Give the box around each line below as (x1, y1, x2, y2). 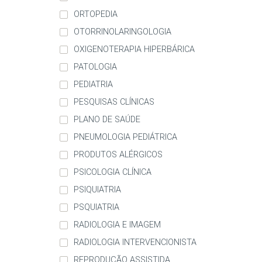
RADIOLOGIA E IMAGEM (74, 220, 161, 230)
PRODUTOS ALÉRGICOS (74, 150, 163, 160)
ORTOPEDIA (74, 9, 118, 20)
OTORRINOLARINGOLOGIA (74, 27, 171, 37)
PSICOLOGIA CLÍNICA (74, 167, 151, 178)
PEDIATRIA (74, 80, 113, 90)
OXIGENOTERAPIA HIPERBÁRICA (74, 44, 195, 55)
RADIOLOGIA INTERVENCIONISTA (74, 237, 196, 248)
